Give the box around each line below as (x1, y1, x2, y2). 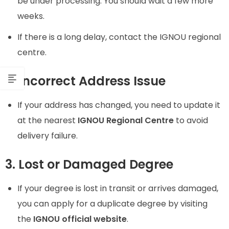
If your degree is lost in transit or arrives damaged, (17, 182, 218, 195)
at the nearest (17, 114, 78, 126)
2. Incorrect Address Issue (5, 72, 166, 89)
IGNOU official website (33, 213, 127, 225)
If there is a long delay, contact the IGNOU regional (17, 31, 221, 43)
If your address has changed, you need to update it (17, 99, 220, 111)
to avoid (174, 114, 208, 126)
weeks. (17, 10, 44, 22)
